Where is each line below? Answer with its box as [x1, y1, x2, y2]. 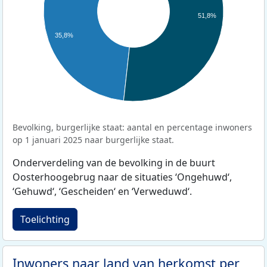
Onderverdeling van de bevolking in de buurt [13, 156, 215, 170]
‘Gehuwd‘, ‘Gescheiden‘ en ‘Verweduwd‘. [13, 185, 192, 198]
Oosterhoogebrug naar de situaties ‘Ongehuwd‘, [13, 170, 232, 184]
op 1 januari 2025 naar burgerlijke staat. [13, 134, 174, 146]
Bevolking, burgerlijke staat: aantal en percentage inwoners [13, 122, 252, 133]
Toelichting [20, 213, 70, 226]
